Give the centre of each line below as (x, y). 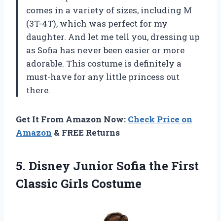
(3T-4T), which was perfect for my (97, 24)
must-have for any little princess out (103, 77)
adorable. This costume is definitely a (104, 64)
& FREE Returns (86, 133)
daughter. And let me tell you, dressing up (113, 37)
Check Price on (160, 119)
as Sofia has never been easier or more (105, 50)
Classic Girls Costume (79, 184)
